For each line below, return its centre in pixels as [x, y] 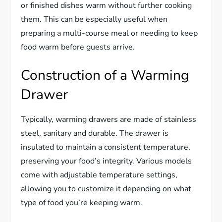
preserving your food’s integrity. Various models [107, 161]
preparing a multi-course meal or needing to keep [110, 33]
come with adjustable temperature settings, [99, 175]
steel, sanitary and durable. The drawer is [95, 133]
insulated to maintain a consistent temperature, [106, 147]
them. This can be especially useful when [94, 19]
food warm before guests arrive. [78, 47]
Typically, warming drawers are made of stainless [109, 119]
